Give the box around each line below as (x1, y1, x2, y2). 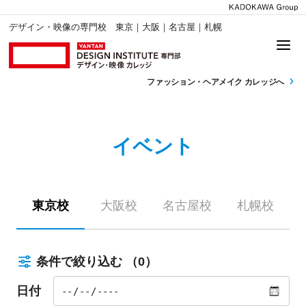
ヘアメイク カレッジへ (202, 76, 286, 87)
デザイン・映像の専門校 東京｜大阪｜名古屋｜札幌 (9, 22, 223, 33)
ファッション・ (147, 76, 203, 87)
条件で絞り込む (36, 254, 126, 268)
